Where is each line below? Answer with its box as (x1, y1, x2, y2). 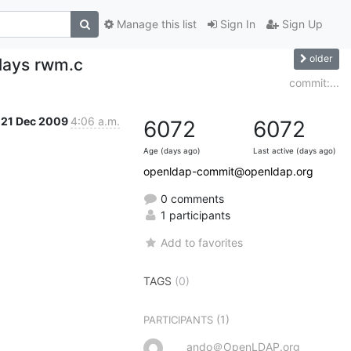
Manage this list (114, 17, 197, 31)
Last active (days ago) (253, 146, 336, 155)
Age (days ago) (143, 146, 201, 155)
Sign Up (279, 17, 323, 31)
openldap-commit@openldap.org (143, 164, 313, 178)
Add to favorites (161, 235, 244, 249)
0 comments (157, 191, 224, 205)
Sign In (217, 17, 255, 31)
